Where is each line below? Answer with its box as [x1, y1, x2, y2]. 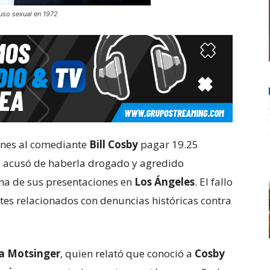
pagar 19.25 [138, 137, 198, 151]
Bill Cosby [89, 137, 138, 151]
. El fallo [195, 175, 233, 189]
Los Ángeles [134, 175, 195, 189]
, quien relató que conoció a [60, 246, 195, 260]
